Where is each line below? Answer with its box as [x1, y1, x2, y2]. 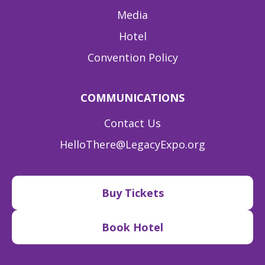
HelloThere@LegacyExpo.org [60, 137, 205, 152]
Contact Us [104, 116, 161, 131]
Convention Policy [87, 50, 178, 65]
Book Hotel [102, 220, 163, 235]
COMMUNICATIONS [80, 91, 185, 105]
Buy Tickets [101, 186, 164, 201]
